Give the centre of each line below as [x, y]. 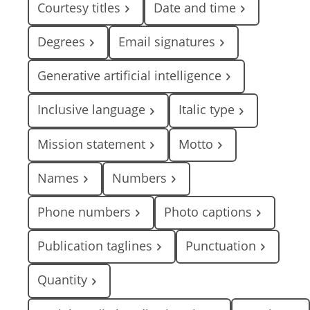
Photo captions [208, 212]
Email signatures [167, 42]
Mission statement [91, 144]
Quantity [62, 280]
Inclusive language [91, 110]
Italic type [207, 110]
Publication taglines [95, 246]
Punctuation [221, 246]
